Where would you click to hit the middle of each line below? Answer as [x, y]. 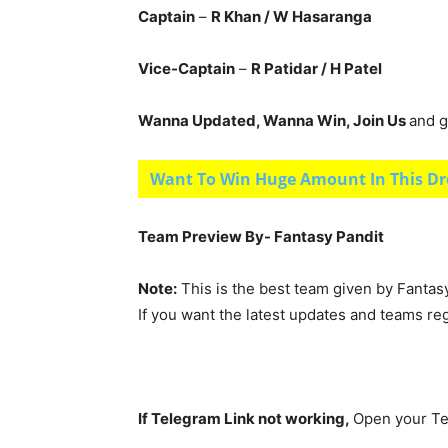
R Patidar [286, 68]
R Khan [237, 16]
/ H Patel [351, 68]
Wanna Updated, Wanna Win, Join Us [273, 120]
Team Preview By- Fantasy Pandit [261, 236]
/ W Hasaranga [318, 16]
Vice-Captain [186, 68]
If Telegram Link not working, [245, 418]
